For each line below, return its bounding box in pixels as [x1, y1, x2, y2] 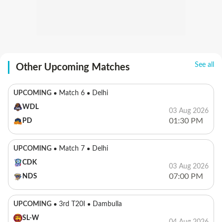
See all [195, 61, 214, 68]
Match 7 [59, 145, 85, 152]
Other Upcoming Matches [16, 62, 130, 72]
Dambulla [93, 201, 122, 208]
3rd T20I [59, 201, 85, 208]
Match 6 [59, 90, 85, 97]
